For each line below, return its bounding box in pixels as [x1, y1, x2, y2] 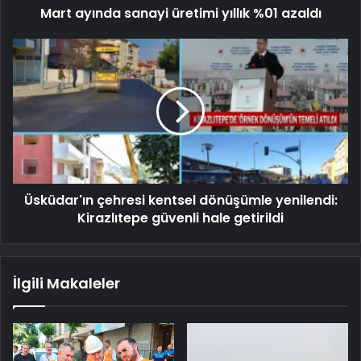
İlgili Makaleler [13, 272, 120, 293]
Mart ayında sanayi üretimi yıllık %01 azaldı [39, 3, 322, 23]
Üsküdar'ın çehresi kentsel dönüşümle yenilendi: [23, 190, 338, 210]
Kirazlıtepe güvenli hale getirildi [77, 208, 284, 227]
